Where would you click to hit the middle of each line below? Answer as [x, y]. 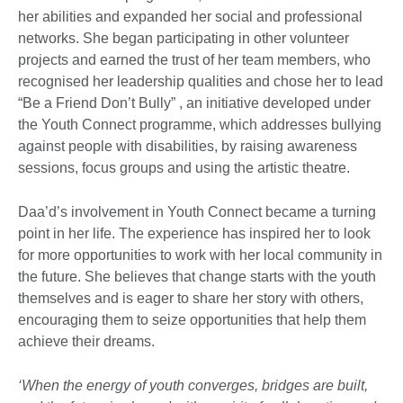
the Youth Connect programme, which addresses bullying [200, 124]
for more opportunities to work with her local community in [200, 255]
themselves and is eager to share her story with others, [191, 298]
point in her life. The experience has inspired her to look [194, 233]
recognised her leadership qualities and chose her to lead [201, 81]
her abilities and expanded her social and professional [190, 16]
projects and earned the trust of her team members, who [194, 59]
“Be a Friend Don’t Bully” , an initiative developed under [194, 103]
